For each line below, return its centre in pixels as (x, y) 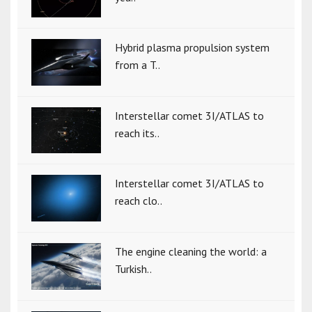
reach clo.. (139, 201)
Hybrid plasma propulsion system (192, 47)
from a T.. (138, 64)
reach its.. (137, 133)
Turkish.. (133, 268)
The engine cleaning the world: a (191, 251)
